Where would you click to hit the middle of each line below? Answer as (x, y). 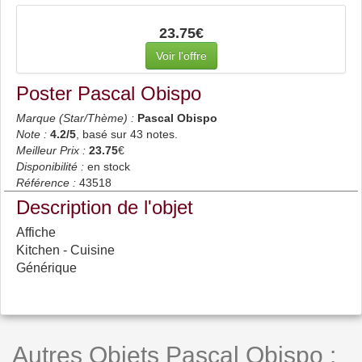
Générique (46, 268)
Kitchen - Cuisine (65, 250)
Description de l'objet (105, 208)
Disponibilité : (50, 167)
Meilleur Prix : (51, 151)
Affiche (36, 233)
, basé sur (103, 135)
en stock (109, 167)
